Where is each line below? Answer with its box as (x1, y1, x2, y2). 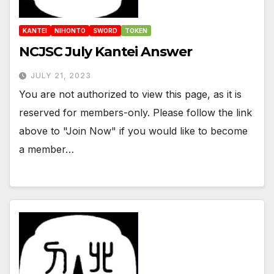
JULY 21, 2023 (31, 71, 91, 81)
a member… (19, 143, 74, 156)
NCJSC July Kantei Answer (19, 43, 192, 61)
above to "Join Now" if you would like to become (19, 125, 248, 138)
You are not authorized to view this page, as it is (19, 88, 242, 101)
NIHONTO (54, 27, 86, 35)
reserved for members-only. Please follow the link (19, 106, 252, 119)
